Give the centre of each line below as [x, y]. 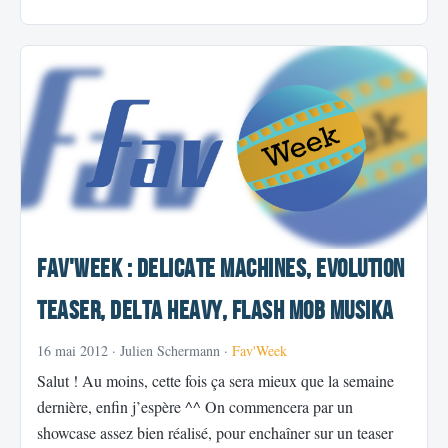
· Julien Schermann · [170, 351]
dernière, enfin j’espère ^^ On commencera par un [195, 407]
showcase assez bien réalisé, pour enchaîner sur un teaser [215, 433]
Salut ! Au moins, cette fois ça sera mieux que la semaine [215, 381]
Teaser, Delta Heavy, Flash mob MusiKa [215, 312]
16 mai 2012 [72, 351]
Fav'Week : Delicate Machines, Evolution [221, 270]
